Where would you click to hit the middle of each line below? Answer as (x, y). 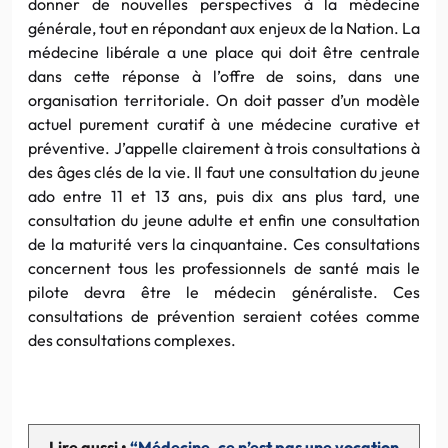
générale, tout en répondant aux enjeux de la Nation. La (224, 27)
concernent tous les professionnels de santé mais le (224, 267)
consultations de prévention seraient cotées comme (224, 315)
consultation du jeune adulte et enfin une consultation (224, 219)
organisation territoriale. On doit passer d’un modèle (224, 99)
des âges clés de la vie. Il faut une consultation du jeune (224, 171)
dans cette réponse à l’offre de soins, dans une (224, 75)
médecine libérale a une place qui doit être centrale (224, 51)
